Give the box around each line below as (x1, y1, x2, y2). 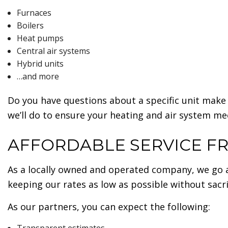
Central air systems (16, 45, 90, 57)
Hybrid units (16, 58, 64, 70)
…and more (16, 71, 59, 82)
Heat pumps (16, 33, 64, 44)
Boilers (16, 20, 44, 32)
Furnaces (16, 7, 51, 19)
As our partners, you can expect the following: (8, 201, 210, 213)
